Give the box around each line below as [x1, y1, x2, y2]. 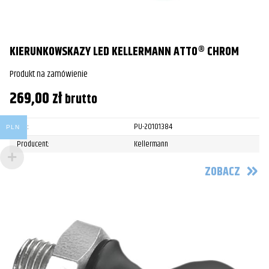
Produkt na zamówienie [10, 66, 88, 82]
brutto [65, 89, 97, 109]
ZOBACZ [205, 163, 240, 182]
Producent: [17, 137, 49, 151]
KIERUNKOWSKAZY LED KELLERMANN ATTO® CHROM [10, 42, 239, 61]
